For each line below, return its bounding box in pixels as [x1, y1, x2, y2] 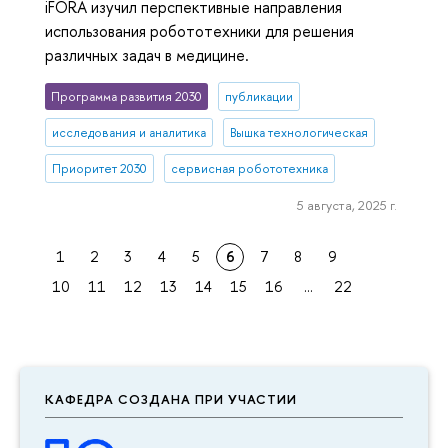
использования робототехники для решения [45, 19, 354, 42]
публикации [224, 87, 293, 105]
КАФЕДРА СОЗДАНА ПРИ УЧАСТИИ [45, 389, 297, 408]
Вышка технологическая [229, 123, 368, 141]
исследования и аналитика [52, 123, 207, 141]
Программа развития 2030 [51, 87, 203, 105]
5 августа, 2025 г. [296, 196, 397, 215]
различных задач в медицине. [45, 43, 249, 66]
